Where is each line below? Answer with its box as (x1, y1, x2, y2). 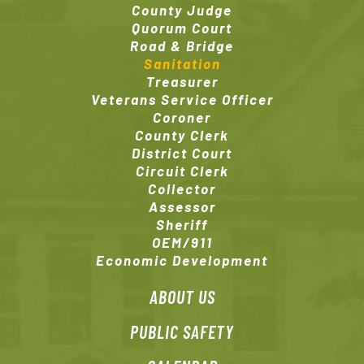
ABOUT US (149, 286, 215, 308)
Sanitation (143, 55, 221, 72)
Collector (148, 180, 216, 197)
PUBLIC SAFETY (130, 321, 234, 343)
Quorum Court (132, 19, 232, 37)
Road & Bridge (130, 37, 234, 54)
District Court (132, 145, 232, 162)
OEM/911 (151, 234, 213, 251)
